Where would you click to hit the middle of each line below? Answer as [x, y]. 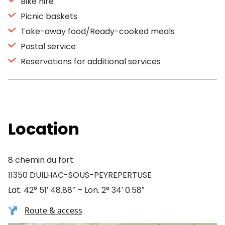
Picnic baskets [48, 16]
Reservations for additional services [90, 62]
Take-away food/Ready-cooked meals [97, 31]
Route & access [53, 210]
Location [44, 129]
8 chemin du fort [41, 160]
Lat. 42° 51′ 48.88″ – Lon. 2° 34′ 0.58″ [76, 190]
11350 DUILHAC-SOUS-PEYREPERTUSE [80, 175]
